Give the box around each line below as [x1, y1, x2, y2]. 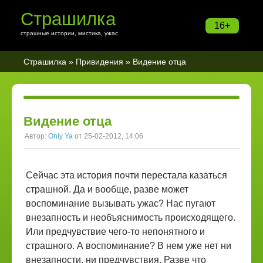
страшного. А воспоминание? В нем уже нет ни [26, 241, 231, 251]
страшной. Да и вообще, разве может [26, 184, 188, 194]
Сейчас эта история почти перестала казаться [26, 170, 227, 180]
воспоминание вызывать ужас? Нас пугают [26, 198, 215, 208]
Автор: [25, 132, 48, 140]
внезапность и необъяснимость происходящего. [26, 213, 235, 222]
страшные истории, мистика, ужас [21, 30, 118, 36]
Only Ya [48, 132, 73, 140]
